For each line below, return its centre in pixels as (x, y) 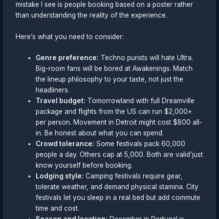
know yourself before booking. (84, 165)
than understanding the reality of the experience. (92, 15)
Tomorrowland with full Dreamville (140, 101)
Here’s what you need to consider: (70, 36)
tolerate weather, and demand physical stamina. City (117, 187)
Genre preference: (67, 58)
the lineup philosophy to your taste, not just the (110, 79)
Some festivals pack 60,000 (140, 144)
